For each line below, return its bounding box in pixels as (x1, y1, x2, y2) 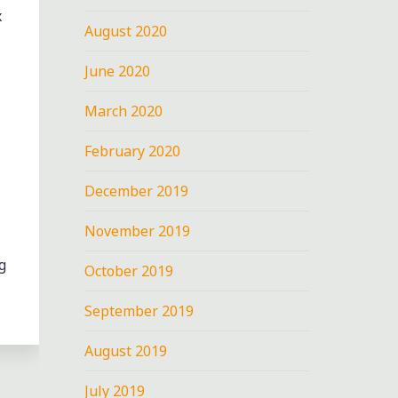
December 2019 (84, 180, 189, 201)
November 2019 (84, 220, 191, 241)
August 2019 (84, 340, 168, 361)
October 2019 (84, 260, 174, 281)
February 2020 (84, 140, 181, 161)
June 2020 (84, 60, 151, 81)
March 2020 (84, 100, 163, 121)
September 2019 (84, 300, 195, 321)
